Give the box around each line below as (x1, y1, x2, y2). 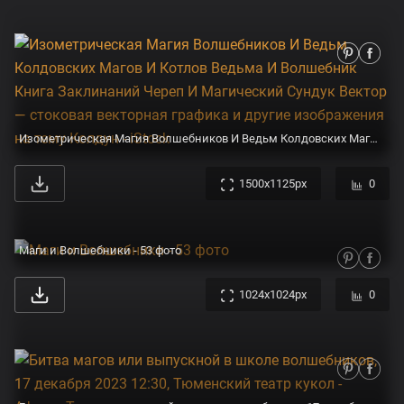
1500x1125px (239, 177, 308, 190)
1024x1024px (239, 288, 308, 302)
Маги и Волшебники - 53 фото (19, 243, 181, 257)
